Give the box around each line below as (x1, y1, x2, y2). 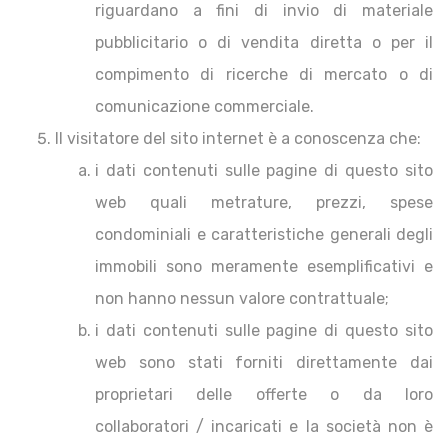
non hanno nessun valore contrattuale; (95, 289, 389, 308)
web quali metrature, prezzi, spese (95, 193, 433, 212)
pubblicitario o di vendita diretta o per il (95, 33, 433, 52)
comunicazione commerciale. (95, 97, 314, 116)
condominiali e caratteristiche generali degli (95, 225, 433, 244)
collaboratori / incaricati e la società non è (95, 417, 433, 436)
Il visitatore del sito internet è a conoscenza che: (55, 129, 421, 148)
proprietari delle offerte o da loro (95, 385, 433, 404)
